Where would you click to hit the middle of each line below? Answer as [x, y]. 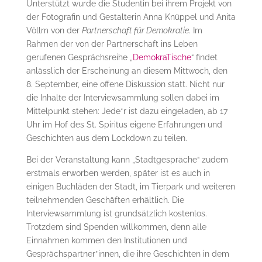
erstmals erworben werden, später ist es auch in [118, 173]
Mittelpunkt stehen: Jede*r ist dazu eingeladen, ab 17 [127, 111]
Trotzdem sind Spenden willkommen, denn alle [116, 227]
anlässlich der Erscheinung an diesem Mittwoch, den [127, 71]
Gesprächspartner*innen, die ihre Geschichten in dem [127, 254]
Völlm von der [54, 31]
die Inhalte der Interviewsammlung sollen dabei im [123, 98]
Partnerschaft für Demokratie [135, 31]
